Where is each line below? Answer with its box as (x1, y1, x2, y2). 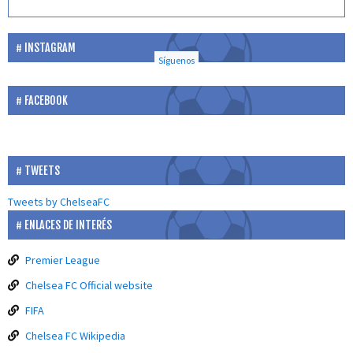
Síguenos (158, 54, 195, 67)
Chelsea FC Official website (25, 278, 153, 293)
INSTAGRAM (24, 41, 76, 55)
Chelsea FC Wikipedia (25, 329, 125, 344)
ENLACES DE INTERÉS (24, 218, 112, 232)
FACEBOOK (24, 94, 68, 108)
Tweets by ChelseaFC (8, 195, 110, 210)
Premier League (25, 253, 100, 268)
